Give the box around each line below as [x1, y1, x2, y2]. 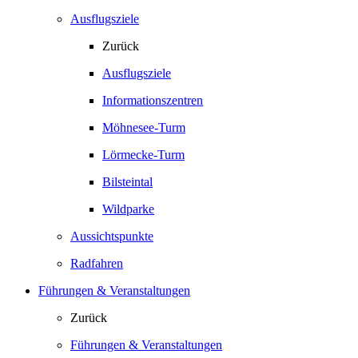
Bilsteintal [102, 175, 153, 189]
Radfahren [70, 257, 123, 270]
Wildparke [102, 202, 154, 216]
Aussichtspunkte [70, 229, 153, 243]
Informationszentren [102, 93, 203, 107]
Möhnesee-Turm [102, 121, 185, 134]
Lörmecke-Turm [102, 148, 185, 161]
